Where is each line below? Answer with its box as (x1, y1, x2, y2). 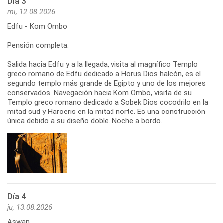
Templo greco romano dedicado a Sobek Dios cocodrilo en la (7, 97, 208, 107)
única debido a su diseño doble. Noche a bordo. (7, 116, 162, 125)
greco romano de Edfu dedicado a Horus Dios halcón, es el (7, 69, 201, 78)
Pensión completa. (7, 40, 69, 50)
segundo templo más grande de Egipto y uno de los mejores (7, 78, 206, 88)
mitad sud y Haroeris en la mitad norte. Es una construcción (7, 107, 205, 116)
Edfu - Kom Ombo (7, 21, 67, 31)
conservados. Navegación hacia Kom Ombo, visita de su (7, 88, 192, 97)
